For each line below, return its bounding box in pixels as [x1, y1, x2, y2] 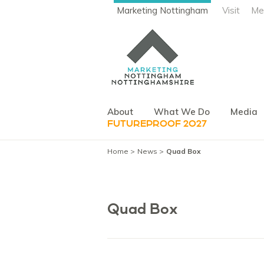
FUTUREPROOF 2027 [107, 117, 207, 130]
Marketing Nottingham [117, 5, 208, 16]
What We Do [154, 105, 210, 117]
